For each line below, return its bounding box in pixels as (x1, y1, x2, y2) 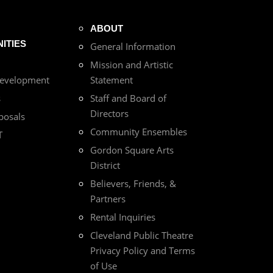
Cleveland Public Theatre (90, 229, 193, 242)
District (90, 159, 120, 172)
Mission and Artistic (90, 58, 173, 71)
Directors (90, 107, 129, 120)
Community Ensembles (90, 126, 187, 138)
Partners (90, 193, 126, 205)
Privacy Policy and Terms (90, 244, 195, 257)
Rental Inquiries (90, 211, 155, 224)
